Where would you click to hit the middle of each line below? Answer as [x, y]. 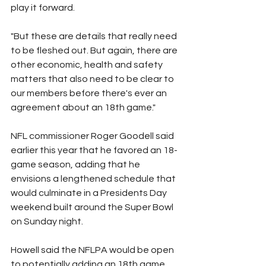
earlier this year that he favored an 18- [94, 150]
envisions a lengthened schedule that [94, 178]
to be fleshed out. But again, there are [95, 50]
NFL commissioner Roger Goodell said [93, 136]
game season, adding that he [76, 164]
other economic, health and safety [88, 64]
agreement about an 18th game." [83, 107]
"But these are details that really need [95, 36]
